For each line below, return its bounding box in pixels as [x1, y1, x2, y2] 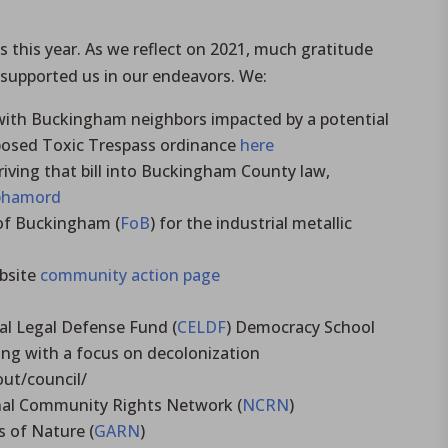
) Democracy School [226, 315, 380, 338]
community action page [40, 263, 221, 286]
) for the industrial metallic [150, 211, 353, 234]
